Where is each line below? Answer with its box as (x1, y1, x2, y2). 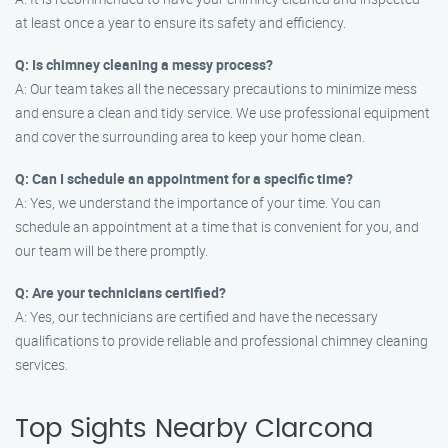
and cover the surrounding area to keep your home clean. (15, 127, 365, 146)
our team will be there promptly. (15, 241, 208, 260)
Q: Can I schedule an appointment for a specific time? (15, 169, 353, 188)
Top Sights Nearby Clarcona (15, 416, 373, 442)
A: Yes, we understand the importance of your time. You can (15, 193, 381, 212)
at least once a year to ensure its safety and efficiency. (15, 13, 346, 32)
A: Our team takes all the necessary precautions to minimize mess (15, 79, 417, 98)
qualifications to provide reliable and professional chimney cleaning (15, 331, 428, 350)
